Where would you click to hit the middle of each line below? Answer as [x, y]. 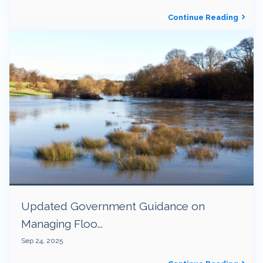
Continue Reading [203, 17]
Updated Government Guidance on [113, 206]
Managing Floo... [62, 223]
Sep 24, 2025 [42, 240]
